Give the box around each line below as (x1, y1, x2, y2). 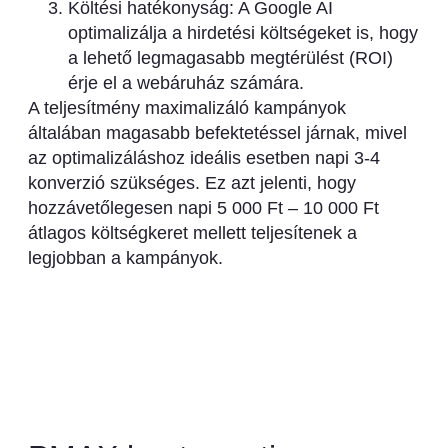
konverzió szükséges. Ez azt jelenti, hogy (27, 173, 356, 194)
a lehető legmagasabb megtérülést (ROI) (67, 48, 393, 69)
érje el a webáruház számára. (67, 73, 304, 94)
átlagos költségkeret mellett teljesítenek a (27, 223, 357, 244)
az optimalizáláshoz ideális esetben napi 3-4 (27, 148, 380, 169)
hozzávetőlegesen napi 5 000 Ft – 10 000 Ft (27, 198, 379, 219)
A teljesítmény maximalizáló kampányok (27, 98, 346, 119)
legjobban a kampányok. (27, 248, 223, 269)
